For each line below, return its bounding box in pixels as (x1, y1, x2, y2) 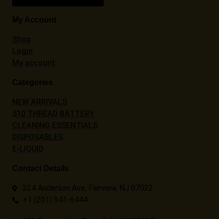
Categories (12, 78, 53, 87)
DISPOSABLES (12, 132, 63, 142)
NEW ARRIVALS (12, 97, 67, 107)
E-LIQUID (12, 144, 44, 154)
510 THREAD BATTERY (12, 109, 94, 119)
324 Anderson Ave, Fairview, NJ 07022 (22, 183, 153, 193)
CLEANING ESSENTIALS (12, 121, 98, 131)
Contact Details (12, 164, 69, 173)
